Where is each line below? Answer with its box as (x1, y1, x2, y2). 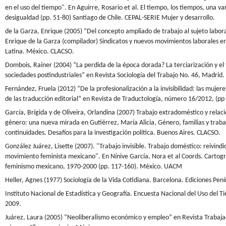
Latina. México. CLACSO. (5, 47, 74, 55)
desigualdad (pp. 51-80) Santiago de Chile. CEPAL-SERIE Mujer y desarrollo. (5, 14, 215, 22)
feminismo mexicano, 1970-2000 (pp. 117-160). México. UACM (5, 162, 182, 171)
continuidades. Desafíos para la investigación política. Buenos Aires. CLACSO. (5, 129, 220, 137)
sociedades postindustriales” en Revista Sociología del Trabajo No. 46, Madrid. (5, 71, 224, 79)
